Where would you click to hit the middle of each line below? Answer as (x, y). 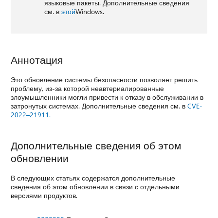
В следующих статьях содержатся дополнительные (93, 178)
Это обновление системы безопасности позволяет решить (104, 79)
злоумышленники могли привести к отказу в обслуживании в (107, 97)
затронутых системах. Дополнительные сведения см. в (99, 106)
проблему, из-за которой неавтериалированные (88, 88)
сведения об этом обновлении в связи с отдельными (95, 186)
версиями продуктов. (44, 195)
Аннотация (37, 59)
